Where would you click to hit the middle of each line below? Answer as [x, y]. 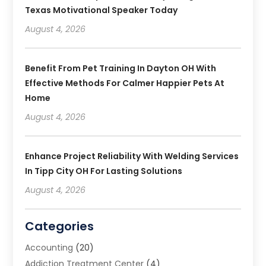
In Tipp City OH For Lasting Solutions [104, 171]
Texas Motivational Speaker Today [102, 10]
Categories [60, 226]
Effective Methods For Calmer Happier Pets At [125, 83]
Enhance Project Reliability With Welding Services [132, 156]
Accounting [49, 247]
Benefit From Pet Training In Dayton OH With [121, 68]
